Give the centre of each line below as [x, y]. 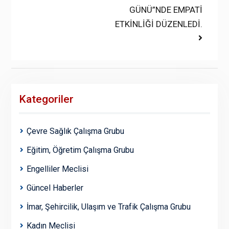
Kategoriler [46, 99]
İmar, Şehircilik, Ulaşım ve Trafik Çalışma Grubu [108, 207]
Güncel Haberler [55, 188]
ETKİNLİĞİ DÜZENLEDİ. [159, 24]
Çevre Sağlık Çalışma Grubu [75, 131]
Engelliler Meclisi [57, 169]
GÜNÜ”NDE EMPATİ [166, 10]
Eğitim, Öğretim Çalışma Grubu [80, 150]
